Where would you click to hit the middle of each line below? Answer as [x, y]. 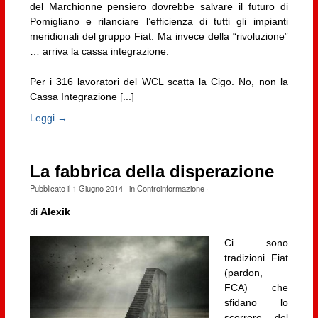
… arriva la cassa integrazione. [99, 51]
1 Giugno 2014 [97, 188]
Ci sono [256, 242]
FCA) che [256, 287]
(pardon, [243, 272]
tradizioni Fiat [256, 257]
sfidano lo [256, 302]
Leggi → [48, 117]
